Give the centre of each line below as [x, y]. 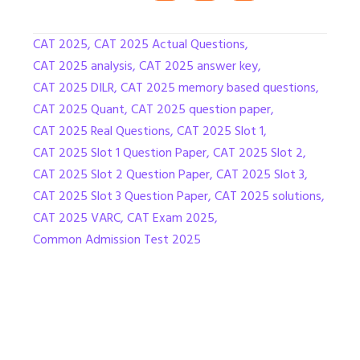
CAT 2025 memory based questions [218, 87]
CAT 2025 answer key [198, 65]
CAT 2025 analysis [83, 65]
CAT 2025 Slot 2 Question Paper [121, 174]
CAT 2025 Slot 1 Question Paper [120, 152]
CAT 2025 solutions [268, 196]
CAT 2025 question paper [201, 109]
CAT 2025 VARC [77, 217]
